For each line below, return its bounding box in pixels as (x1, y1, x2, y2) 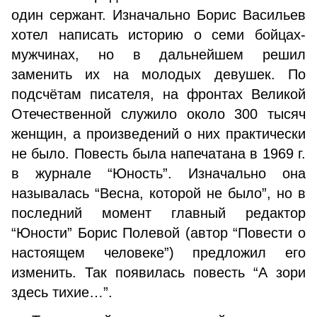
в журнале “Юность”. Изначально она (11, 166, 306, 181)
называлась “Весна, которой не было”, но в (11, 185, 306, 201)
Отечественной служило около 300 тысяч (11, 106, 306, 122)
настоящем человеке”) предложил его (11, 245, 306, 260)
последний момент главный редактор (11, 205, 306, 221)
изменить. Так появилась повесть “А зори (11, 265, 306, 280)
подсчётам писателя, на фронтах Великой (11, 86, 306, 102)
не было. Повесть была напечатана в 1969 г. (11, 146, 306, 161)
